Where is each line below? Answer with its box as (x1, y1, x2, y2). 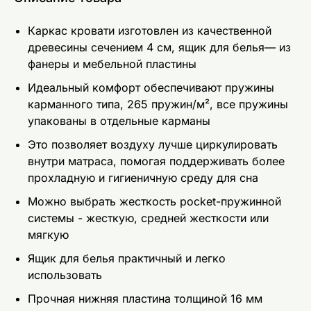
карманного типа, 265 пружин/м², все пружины (28, 96, 288, 111)
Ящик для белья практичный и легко (28, 251, 226, 265)
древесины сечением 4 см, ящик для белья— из (28, 40, 291, 54)
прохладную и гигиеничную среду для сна (28, 170, 258, 185)
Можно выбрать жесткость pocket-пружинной (28, 194, 281, 208)
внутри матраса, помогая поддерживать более (28, 153, 285, 168)
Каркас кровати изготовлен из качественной (28, 23, 271, 37)
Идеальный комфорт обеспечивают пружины (28, 80, 274, 94)
